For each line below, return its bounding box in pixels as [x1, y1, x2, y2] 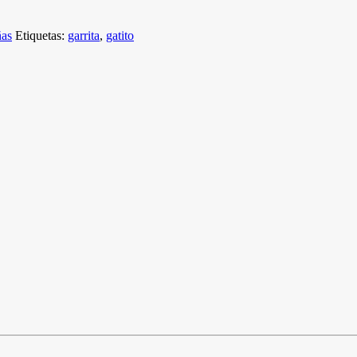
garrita [68, 28, 100, 42]
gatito [106, 28, 134, 42]
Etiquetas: [15, 28, 68, 42]
